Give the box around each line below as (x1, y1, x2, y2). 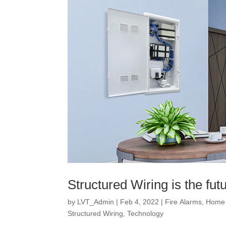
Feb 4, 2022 (120, 198, 159, 206)
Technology (127, 209, 164, 217)
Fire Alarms (165, 198, 202, 206)
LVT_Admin (77, 198, 115, 206)
